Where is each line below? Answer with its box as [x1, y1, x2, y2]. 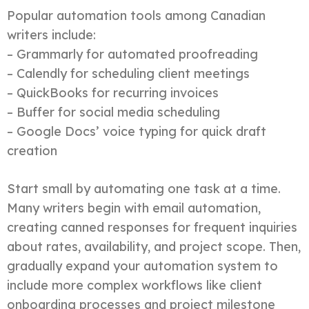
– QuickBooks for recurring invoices [7, 84, 219, 101]
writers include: [7, 26, 96, 43]
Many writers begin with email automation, [7, 199, 261, 216]
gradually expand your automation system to [7, 257, 278, 274]
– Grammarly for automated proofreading [7, 46, 258, 62]
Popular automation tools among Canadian [7, 7, 266, 23]
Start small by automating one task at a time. [7, 180, 281, 197]
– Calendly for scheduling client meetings [7, 65, 250, 81]
